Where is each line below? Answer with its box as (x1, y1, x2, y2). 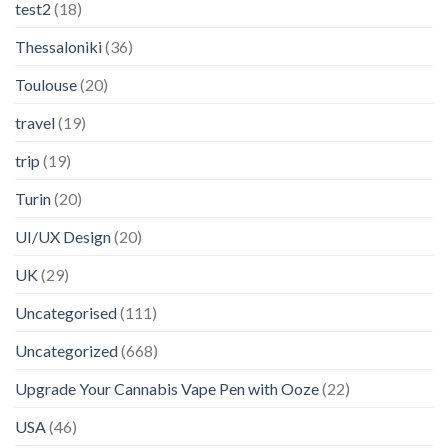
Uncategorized (15, 341, 118, 361)
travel (15, 113, 55, 133)
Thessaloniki (15, 37, 102, 57)
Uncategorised (15, 303, 117, 323)
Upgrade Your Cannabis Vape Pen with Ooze (15, 379, 319, 399)
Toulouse (15, 75, 77, 95)
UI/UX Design (15, 227, 111, 247)
